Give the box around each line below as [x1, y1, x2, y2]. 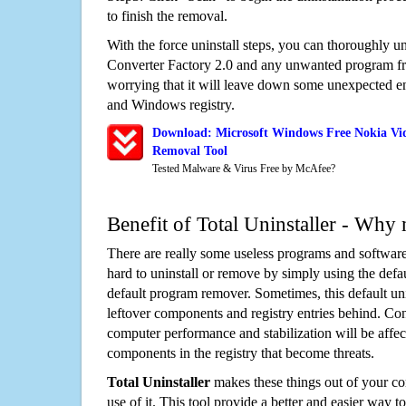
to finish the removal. [107, 8, 227, 24]
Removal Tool [152, 144, 227, 159]
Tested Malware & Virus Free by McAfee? [152, 162, 335, 176]
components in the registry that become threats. [107, 345, 374, 362]
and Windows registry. [107, 97, 235, 113]
